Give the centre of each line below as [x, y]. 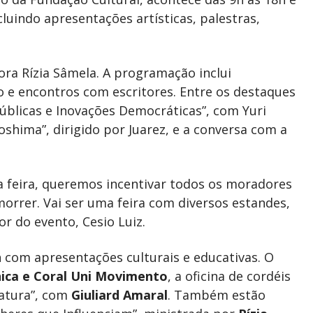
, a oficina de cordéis [229, 276]
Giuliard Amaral [119, 295]
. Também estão [217, 295]
